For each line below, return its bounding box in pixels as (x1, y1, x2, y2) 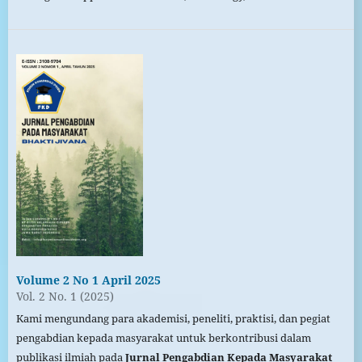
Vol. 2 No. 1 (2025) (15, 288, 114, 305)
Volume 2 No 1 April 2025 (15, 272, 161, 288)
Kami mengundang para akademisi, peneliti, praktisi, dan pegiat (15, 311, 330, 326)
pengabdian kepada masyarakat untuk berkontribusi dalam (15, 330, 311, 346)
